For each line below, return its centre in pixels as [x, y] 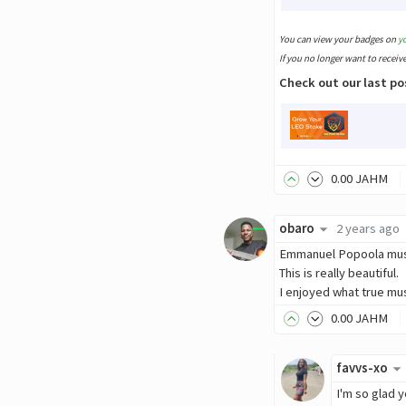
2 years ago [367, 229]
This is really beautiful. [339, 272]
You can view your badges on [338, 39]
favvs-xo [362, 368]
